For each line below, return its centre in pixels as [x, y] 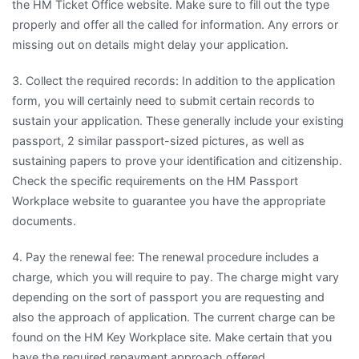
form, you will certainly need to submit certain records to [163, 100]
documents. [44, 220]
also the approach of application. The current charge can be [173, 317]
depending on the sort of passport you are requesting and [168, 297]
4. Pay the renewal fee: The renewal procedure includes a [165, 257]
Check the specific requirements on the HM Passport [155, 180]
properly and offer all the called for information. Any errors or [175, 24]
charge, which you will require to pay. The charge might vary [175, 277]
